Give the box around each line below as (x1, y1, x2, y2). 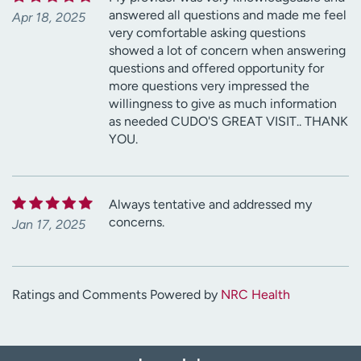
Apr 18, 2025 (12, 9, 85, 25)
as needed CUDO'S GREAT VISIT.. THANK (109, 113, 348, 129)
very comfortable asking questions (109, 24, 305, 40)
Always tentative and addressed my (109, 196, 312, 212)
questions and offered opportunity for (109, 60, 324, 76)
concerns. (109, 214, 164, 230)
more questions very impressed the (109, 77, 309, 93)
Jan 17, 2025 (12, 216, 85, 232)
